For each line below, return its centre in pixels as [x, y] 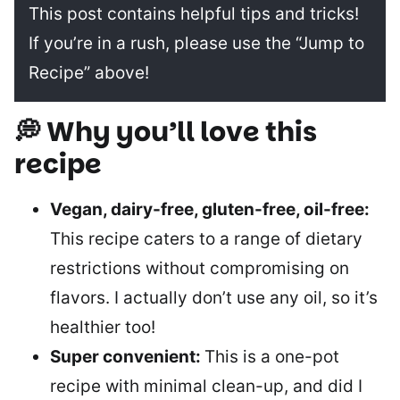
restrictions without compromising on [200, 268]
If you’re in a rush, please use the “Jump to [196, 43]
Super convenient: [127, 356]
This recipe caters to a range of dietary [206, 238]
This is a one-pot [272, 356]
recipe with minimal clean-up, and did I [206, 386]
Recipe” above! [89, 72]
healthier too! [103, 327]
